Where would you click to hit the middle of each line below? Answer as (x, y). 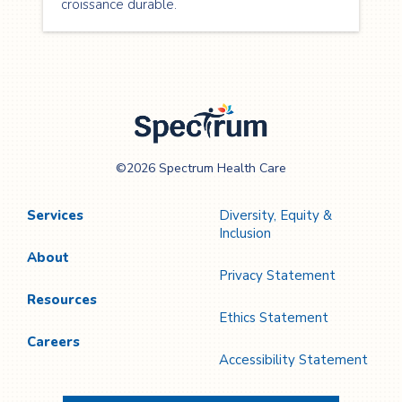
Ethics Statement (274, 318)
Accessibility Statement (293, 360)
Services (55, 215)
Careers (53, 342)
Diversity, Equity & (275, 215)
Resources (62, 300)
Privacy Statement (277, 275)
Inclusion (245, 233)
